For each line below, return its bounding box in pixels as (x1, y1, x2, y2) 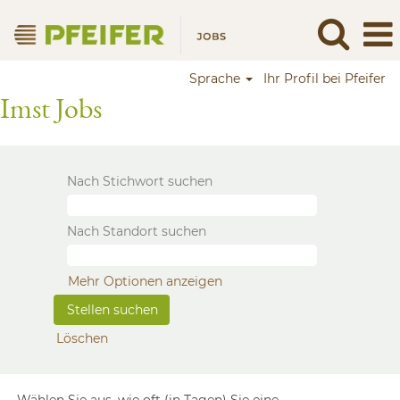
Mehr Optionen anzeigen (68, 273, 222, 289)
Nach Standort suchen (67, 223, 206, 239)
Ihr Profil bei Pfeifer (263, 71, 386, 87)
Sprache (189, 71, 245, 87)
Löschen (56, 330, 108, 346)
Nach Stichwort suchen (67, 173, 212, 189)
